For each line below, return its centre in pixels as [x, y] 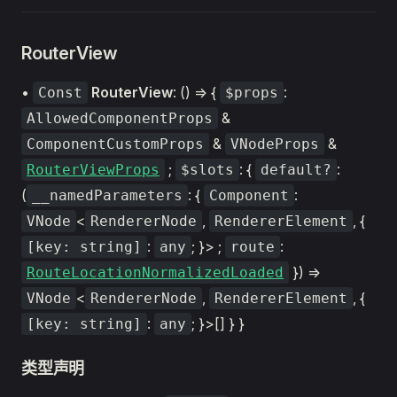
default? [296, 170]
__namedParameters [107, 195]
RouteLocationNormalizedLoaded [155, 272]
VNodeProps [275, 144]
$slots [207, 170]
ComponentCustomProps [115, 144]
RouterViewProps [93, 170]
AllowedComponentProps [120, 118]
